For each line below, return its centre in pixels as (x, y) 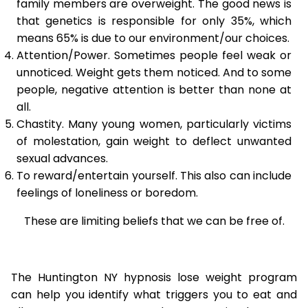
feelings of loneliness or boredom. (107, 193)
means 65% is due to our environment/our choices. (153, 38)
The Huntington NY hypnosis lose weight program (154, 277)
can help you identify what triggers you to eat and (154, 295)
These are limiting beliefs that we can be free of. (154, 221)
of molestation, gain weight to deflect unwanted (154, 141)
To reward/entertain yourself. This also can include (154, 176)
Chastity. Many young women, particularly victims (154, 124)
